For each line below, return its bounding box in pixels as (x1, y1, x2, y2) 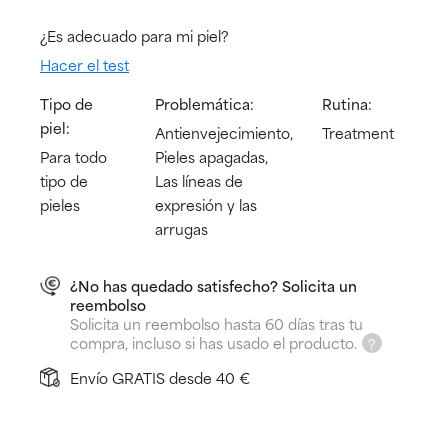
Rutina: (322, 92, 373, 116)
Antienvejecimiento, (155, 121, 293, 145)
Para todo (40, 145, 107, 169)
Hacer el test (40, 53, 129, 77)
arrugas (155, 217, 208, 241)
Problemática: (155, 92, 254, 116)
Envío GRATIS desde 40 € (70, 365, 250, 389)
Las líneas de (155, 169, 243, 193)
